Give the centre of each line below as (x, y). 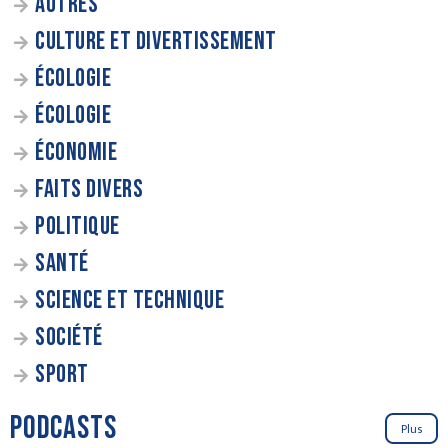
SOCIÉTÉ (69, 337)
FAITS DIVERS (89, 189)
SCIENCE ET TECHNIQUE (129, 300)
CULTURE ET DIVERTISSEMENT (156, 41)
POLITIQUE (77, 226)
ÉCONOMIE (76, 152)
